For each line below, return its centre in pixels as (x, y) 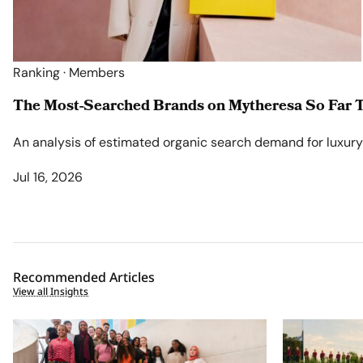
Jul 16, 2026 (48, 177)
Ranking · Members (69, 73)
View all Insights (51, 292)
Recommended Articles (84, 277)
